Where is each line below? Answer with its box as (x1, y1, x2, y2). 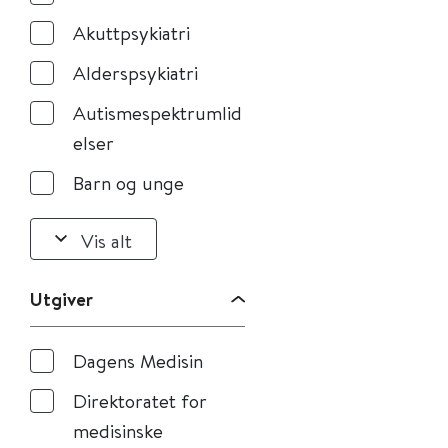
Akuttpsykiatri (73, 20, 190, 45)
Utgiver (30, 286, 93, 312)
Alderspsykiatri (73, 60, 198, 85)
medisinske (73, 418, 163, 443)
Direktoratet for (73, 388, 207, 413)
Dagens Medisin (73, 348, 203, 373)
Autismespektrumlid (73, 100, 242, 125)
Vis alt (81, 227, 132, 253)
